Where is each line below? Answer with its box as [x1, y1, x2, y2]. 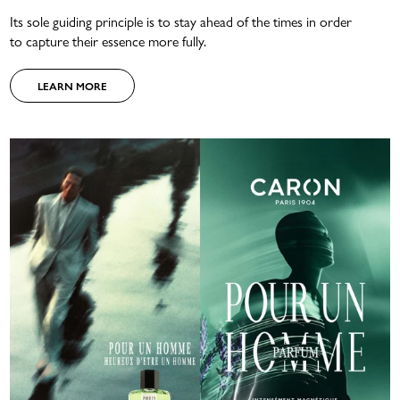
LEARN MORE [37, 78, 108, 95]
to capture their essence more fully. [10, 30, 207, 52]
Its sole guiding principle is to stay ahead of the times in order [10, 11, 353, 32]
